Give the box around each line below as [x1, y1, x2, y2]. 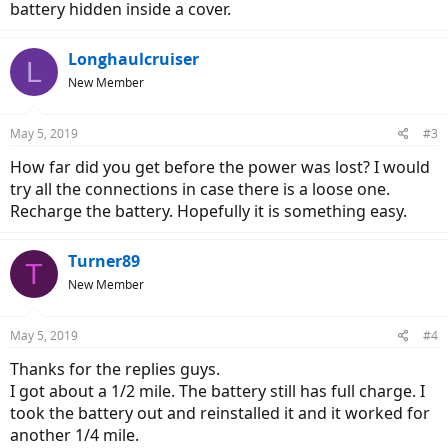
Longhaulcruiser [68, 48, 199, 70]
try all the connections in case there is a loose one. [10, 178, 390, 200]
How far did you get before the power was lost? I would [10, 156, 430, 178]
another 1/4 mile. [10, 424, 139, 446]
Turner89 [68, 250, 140, 272]
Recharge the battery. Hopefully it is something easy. [10, 200, 407, 222]
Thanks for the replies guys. [10, 358, 220, 380]
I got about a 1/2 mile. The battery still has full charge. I [10, 380, 425, 402]
